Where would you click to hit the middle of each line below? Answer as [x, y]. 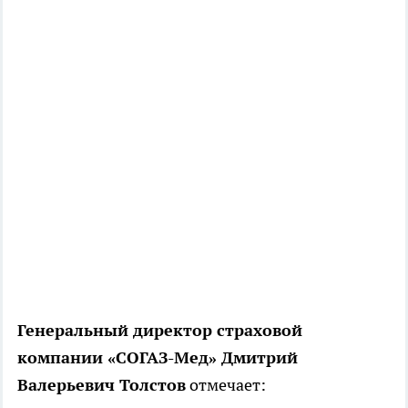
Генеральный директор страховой [160, 330]
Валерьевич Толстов [102, 384]
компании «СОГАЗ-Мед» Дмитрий [158, 357]
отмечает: [228, 384]
